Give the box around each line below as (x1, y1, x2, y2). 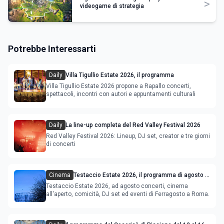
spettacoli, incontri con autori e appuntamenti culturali (46, 90, 195, 97)
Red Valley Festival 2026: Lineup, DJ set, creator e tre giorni (46, 132, 210, 139)
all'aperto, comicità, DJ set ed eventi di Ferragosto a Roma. (46, 190, 209, 197)
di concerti (46, 140, 75, 147)
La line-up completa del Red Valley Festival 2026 (65, 121, 200, 128)
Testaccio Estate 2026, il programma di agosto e (73, 171, 208, 178)
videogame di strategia (80, 2, 144, 9)
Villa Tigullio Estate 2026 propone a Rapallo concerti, (46, 82, 191, 89)
